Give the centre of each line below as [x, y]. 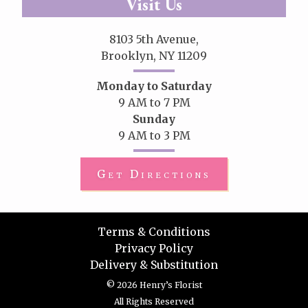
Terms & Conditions [154, 231]
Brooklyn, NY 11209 [154, 55]
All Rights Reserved [154, 301]
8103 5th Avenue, [154, 39]
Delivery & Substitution [154, 264]
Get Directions [154, 174]
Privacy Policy [154, 248]
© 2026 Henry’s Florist [154, 285]
